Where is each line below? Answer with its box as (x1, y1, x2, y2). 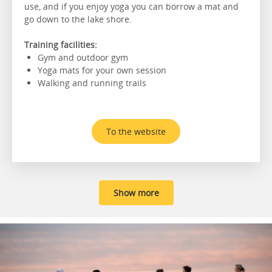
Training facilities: (24, 38, 97, 50)
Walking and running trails (38, 76, 149, 89)
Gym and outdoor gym (38, 51, 131, 63)
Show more (113, 186, 159, 199)
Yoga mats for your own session (38, 64, 166, 76)
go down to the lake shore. (24, 13, 137, 25)
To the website (106, 125, 166, 137)
